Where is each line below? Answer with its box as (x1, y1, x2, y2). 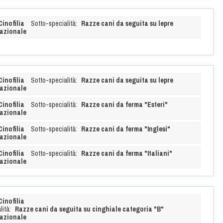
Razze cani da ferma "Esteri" (81, 100, 168, 109)
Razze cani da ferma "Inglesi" (81, 124, 170, 133)
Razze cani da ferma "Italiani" (81, 148, 172, 158)
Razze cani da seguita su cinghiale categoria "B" (14, 204, 164, 214)
